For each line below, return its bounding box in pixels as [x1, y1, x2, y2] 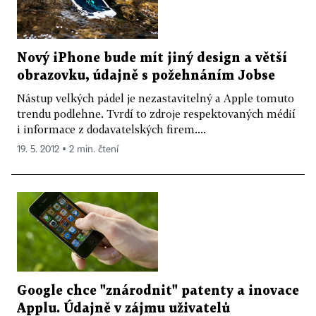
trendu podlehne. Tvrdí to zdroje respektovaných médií [17, 107, 296, 121]
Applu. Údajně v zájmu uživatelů [17, 302, 230, 315]
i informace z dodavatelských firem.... [17, 123, 206, 136]
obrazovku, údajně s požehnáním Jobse [17, 70, 275, 83]
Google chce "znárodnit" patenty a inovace [17, 284, 299, 297]
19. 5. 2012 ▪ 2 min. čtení [17, 145, 119, 155]
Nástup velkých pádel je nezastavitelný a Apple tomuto [17, 92, 294, 105]
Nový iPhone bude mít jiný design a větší [17, 52, 287, 65]
